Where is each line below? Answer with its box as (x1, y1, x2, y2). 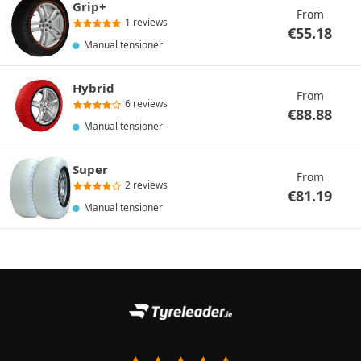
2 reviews (125, 178, 168, 192)
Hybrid (73, 80, 114, 96)
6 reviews (125, 97, 168, 110)
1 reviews (125, 15, 168, 29)
